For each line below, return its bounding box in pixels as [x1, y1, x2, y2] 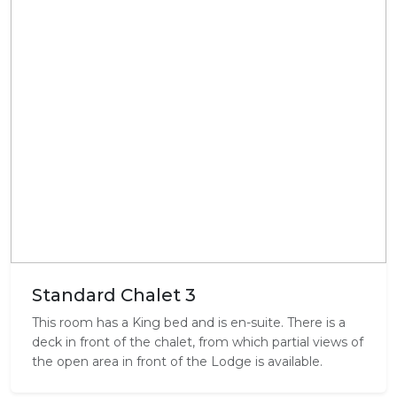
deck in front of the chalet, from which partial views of [32, 334, 363, 350]
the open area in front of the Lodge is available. [32, 354, 323, 370]
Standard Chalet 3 [32, 284, 196, 306]
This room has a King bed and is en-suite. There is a [32, 315, 346, 331]
